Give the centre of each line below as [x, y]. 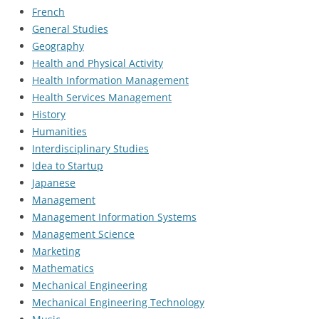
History [49, 114]
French [48, 12]
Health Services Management [102, 97]
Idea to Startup [68, 166]
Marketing [56, 251]
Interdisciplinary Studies [90, 148]
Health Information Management [110, 80]
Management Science [83, 234]
